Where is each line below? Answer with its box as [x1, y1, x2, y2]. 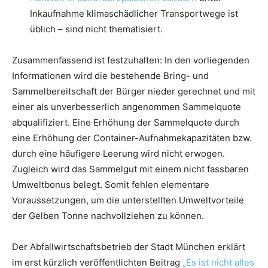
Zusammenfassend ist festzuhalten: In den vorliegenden [12, 54, 249, 66]
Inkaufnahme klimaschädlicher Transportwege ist [30, 7, 238, 19]
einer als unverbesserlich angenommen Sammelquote [12, 100, 241, 112]
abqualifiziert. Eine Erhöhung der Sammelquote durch [12, 116, 239, 128]
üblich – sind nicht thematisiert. [30, 23, 163, 35]
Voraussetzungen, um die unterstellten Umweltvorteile [12, 194, 244, 206]
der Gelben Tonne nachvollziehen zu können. [12, 209, 204, 221]
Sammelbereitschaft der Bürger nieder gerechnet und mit [12, 85, 255, 97]
